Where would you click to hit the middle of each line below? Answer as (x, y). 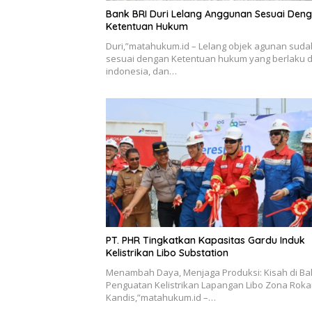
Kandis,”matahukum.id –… (161, 297)
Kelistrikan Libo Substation (167, 252)
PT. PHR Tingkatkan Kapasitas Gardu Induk (205, 240)
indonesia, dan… (141, 71)
